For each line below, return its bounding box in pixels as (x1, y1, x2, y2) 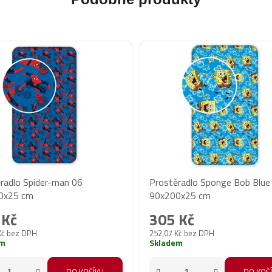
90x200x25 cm (149, 188, 211, 203)
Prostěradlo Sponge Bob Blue (149, 174, 270, 189)
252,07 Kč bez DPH (149, 226, 214, 239)
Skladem (149, 236, 183, 249)
